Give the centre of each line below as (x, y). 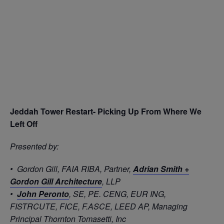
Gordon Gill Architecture (56, 181)
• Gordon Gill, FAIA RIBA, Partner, (71, 169)
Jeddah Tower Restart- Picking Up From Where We (106, 111)
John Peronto (43, 194)
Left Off (24, 124)
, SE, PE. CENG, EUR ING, (117, 194)
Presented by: (34, 146)
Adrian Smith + (161, 169)
